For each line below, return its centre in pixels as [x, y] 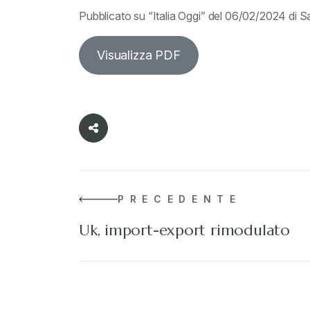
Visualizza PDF [138, 55]
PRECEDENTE [180, 199]
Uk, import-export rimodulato [184, 230]
